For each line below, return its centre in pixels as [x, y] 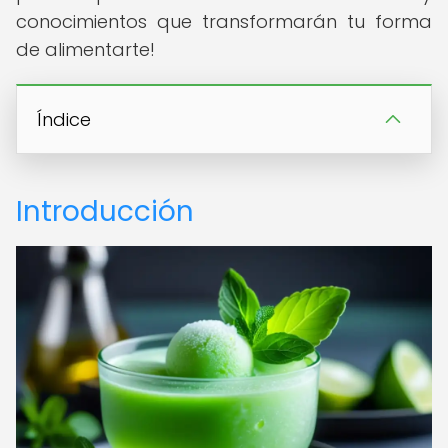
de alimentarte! [85, 49]
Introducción [105, 211]
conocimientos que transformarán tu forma [224, 21]
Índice [64, 119]
